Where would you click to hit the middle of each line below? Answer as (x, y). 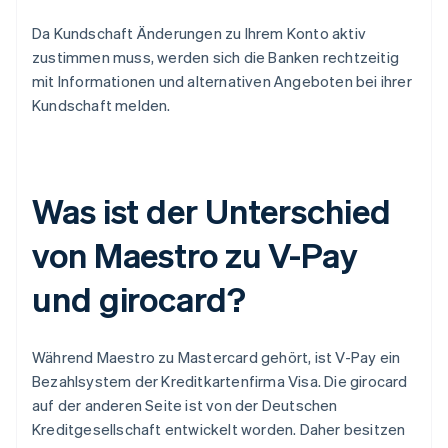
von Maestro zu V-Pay (195, 255)
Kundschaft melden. (101, 105)
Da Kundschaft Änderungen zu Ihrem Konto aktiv (199, 33)
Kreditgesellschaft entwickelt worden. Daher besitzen (219, 429)
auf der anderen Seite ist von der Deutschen (185, 405)
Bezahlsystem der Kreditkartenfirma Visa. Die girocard (220, 381)
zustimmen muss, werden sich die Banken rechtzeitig (216, 57)
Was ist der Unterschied (211, 211)
